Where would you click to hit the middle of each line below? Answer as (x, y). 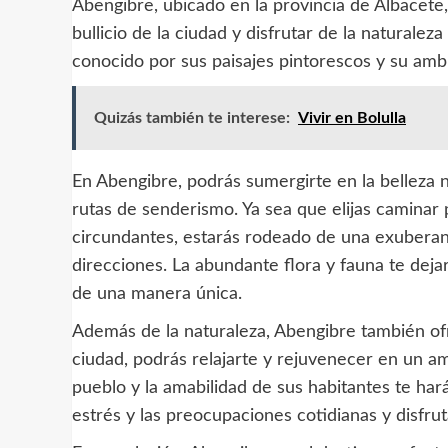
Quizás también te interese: (192, 117)
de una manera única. (157, 293)
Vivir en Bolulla (352, 117)
